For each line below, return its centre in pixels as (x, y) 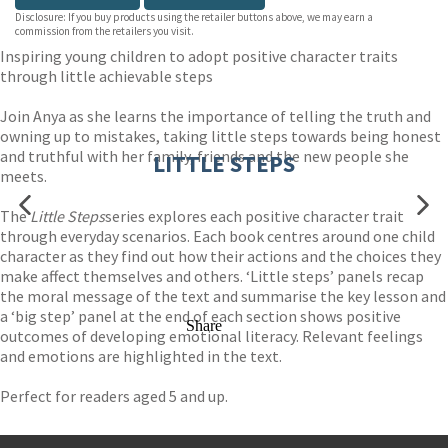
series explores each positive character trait (254, 216)
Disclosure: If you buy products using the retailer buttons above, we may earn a (194, 17)
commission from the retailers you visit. (104, 31)
